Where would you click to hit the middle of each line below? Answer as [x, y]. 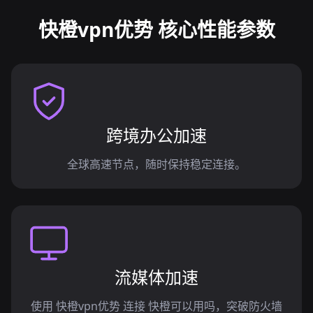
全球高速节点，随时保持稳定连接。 [156, 164]
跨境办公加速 [156, 135]
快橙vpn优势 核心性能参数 [156, 29]
